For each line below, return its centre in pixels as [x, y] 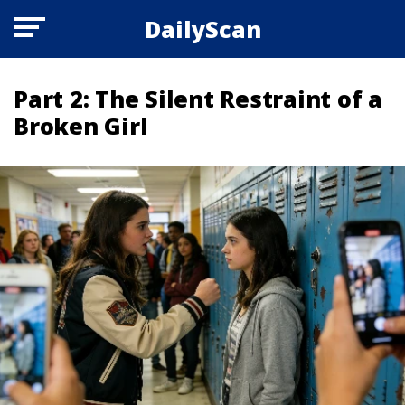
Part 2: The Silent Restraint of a [198, 99]
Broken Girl [81, 126]
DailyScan [202, 29]
